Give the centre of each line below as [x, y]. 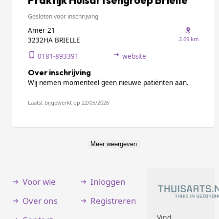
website [134, 56]
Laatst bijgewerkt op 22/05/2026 [68, 102]
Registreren [113, 201]
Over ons [40, 201]
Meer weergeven [113, 144]
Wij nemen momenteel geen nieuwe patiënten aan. [108, 83]
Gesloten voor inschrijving [63, 16]
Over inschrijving [59, 72]
